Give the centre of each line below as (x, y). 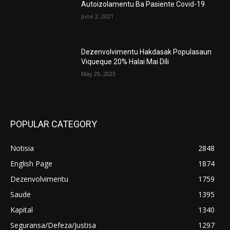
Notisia (22, 148)
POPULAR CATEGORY (54, 124)
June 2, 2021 (98, 16)
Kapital (22, 209)
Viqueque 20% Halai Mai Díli (125, 62)
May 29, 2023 (99, 74)
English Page (31, 163)
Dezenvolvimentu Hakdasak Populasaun (147, 52)
